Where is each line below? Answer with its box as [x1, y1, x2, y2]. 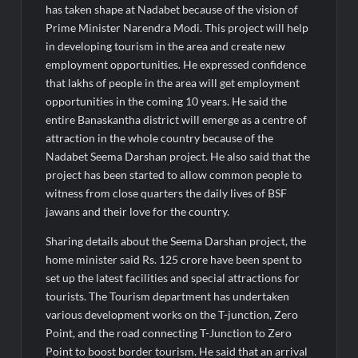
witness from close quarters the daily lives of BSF [46, 185, 288, 200]
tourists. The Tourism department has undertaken [46, 288, 290, 303]
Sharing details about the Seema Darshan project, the [46, 233, 307, 248]
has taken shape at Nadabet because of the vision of [46, 2, 299, 16]
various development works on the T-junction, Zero [46, 307, 299, 321]
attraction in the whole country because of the [46, 130, 274, 145]
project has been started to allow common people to [46, 167, 303, 181]
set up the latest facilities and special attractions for [46, 270, 300, 284]
